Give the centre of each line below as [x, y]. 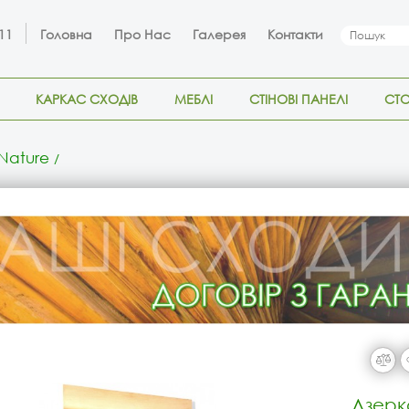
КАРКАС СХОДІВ [87, 99]
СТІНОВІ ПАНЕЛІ [299, 99]
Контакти [295, 34]
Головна [66, 34]
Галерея [219, 34]
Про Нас [142, 34]
